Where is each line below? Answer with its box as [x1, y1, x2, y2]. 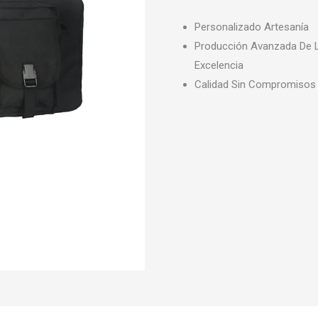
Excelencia [194, 59, 244, 72]
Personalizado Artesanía [194, 21, 309, 34]
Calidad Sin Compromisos [194, 78, 317, 92]
